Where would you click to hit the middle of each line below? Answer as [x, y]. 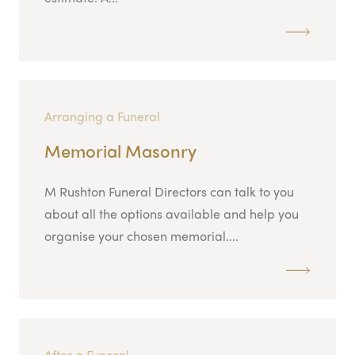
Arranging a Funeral [102, 116]
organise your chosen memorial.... [141, 235]
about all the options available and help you [172, 213]
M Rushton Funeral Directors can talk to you [169, 191]
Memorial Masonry [120, 150]
